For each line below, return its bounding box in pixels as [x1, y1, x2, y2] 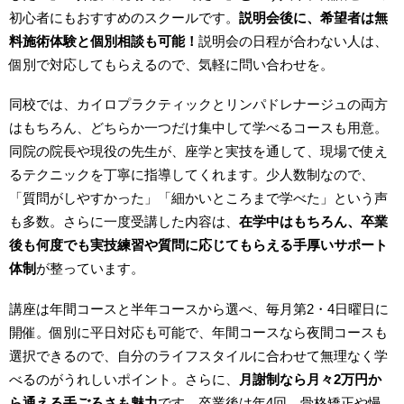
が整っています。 [36, 261, 145, 277]
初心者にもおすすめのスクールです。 [9, 9, 240, 25]
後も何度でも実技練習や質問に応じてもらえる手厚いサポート [9, 237, 389, 253]
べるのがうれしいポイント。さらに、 [9, 372, 240, 388]
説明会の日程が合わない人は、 [198, 32, 389, 49]
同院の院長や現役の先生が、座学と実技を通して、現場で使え [9, 143, 389, 160]
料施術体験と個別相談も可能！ [9, 32, 199, 49]
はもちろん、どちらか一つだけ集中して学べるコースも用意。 [9, 120, 389, 136]
